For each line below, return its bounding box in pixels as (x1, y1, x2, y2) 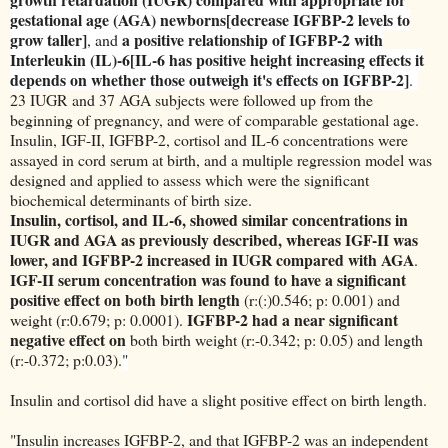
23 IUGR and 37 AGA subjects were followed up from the (10, 89, 373, 111)
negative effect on (10, 328, 126, 352)
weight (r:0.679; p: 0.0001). (10, 309, 187, 331)
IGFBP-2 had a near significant (187, 308, 398, 332)
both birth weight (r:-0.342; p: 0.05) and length (126, 329, 423, 351)
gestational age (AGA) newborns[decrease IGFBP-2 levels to (10, 8, 410, 32)
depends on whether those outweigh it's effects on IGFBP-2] (10, 68, 409, 92)
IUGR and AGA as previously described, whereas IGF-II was (10, 228, 418, 252)
